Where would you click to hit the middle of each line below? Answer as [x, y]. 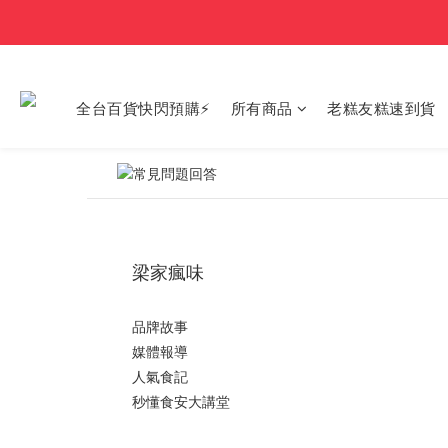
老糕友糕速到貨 [381, 107]
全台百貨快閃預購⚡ [143, 107]
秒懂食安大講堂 [181, 401]
